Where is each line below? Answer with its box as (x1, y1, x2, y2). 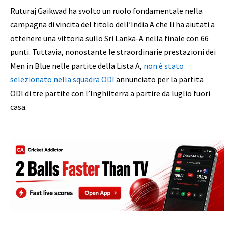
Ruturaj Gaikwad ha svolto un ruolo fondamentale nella (10, 5, 203, 16)
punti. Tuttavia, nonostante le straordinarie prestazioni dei (10, 46, 216, 57)
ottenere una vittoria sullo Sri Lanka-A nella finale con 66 (10, 33, 209, 43)
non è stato (144, 60, 184, 71)
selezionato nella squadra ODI (10, 74, 115, 84)
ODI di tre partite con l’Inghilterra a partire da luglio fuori (10, 88, 210, 98)
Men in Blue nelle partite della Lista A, (10, 60, 144, 71)
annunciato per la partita (115, 74, 204, 84)
